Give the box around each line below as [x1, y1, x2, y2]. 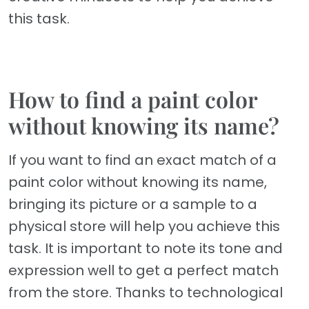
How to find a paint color [8, 84, 257, 114]
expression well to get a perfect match [8, 261, 279, 281]
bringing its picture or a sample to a [8, 195, 257, 215]
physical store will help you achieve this [8, 217, 280, 237]
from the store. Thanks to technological [8, 283, 283, 303]
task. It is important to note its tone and [8, 239, 283, 259]
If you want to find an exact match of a [8, 150, 277, 170]
